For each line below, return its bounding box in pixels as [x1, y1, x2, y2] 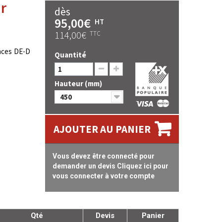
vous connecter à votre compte [53, 172, 155, 180]
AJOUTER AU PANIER [54, 122, 151, 136]
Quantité [55, 50, 86, 59]
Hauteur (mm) [55, 79, 104, 88]
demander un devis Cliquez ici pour [53, 162, 168, 170]
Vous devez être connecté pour [53, 152, 155, 160]
